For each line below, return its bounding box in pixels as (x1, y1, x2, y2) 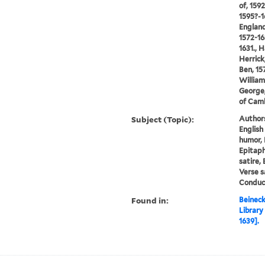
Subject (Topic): (131, 114, 195, 125)
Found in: (131, 195, 169, 206)
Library (238, 206, 263, 215)
